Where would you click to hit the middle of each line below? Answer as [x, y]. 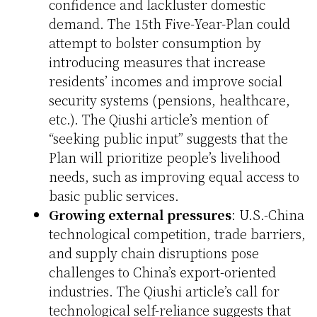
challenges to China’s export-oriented [162, 272]
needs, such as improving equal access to [174, 177]
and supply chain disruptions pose [154, 253]
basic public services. [114, 196]
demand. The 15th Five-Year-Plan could [169, 24]
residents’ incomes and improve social [166, 81]
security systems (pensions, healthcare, [169, 100]
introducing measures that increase [157, 62]
